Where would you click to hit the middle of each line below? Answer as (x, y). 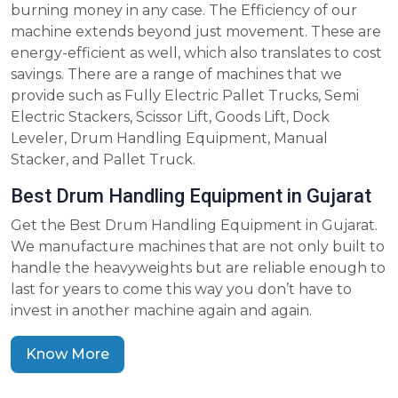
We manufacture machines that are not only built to (198, 247)
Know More (68, 354)
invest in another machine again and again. (161, 311)
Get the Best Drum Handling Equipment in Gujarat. (194, 226)
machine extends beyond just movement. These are (196, 32)
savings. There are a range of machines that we (176, 75)
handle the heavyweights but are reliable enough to (198, 268)
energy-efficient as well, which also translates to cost (196, 53)
